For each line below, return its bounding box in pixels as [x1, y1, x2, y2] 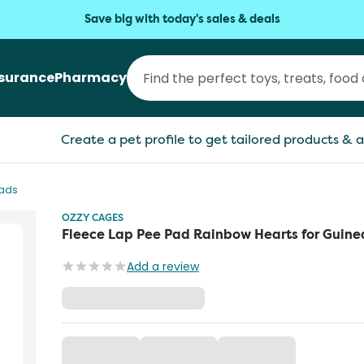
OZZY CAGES [62, 210, 123, 224]
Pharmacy [54, 68, 127, 87]
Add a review [127, 258, 199, 275]
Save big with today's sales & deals [84, 11, 280, 27]
